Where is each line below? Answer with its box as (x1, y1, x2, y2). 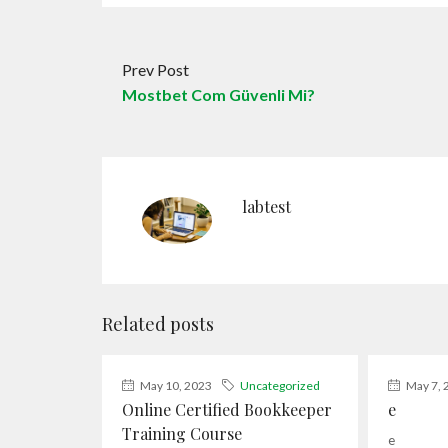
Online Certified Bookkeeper (122, 398, 332, 420)
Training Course (122, 422, 242, 444)
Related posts (102, 311, 214, 336)
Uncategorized (240, 377, 320, 393)
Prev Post (122, 60, 189, 80)
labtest (242, 196, 291, 218)
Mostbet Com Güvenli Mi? (122, 85, 315, 105)
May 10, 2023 (138, 377, 212, 393)
